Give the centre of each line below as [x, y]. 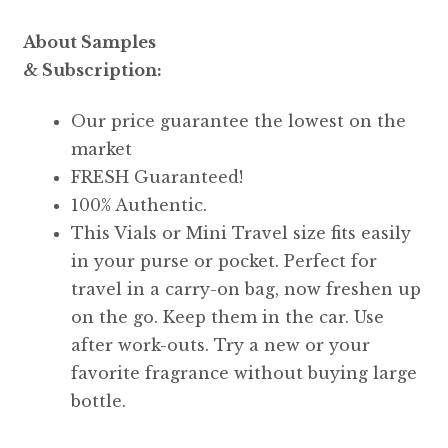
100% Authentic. [138, 204]
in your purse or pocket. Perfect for [223, 260]
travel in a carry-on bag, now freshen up [245, 288]
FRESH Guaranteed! [156, 176]
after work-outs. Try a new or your [220, 344]
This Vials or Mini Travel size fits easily [240, 232]
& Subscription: [92, 70]
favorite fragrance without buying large [243, 372]
